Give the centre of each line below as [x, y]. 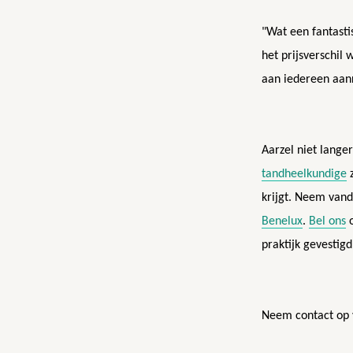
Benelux [282, 222]
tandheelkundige [304, 175]
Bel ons [327, 222]
